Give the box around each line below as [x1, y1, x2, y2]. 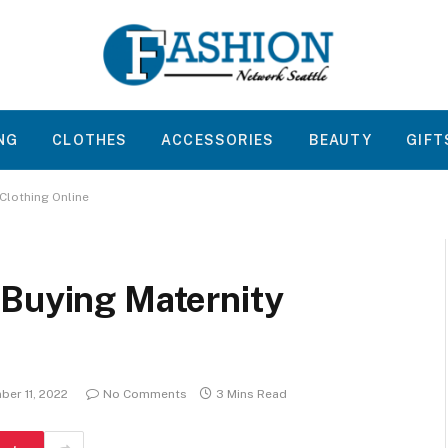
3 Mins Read [216, 387, 287, 402]
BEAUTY [308, 132, 373, 148]
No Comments [103, 387, 187, 402]
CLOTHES [52, 132, 128, 148]
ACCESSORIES [161, 132, 275, 148]
